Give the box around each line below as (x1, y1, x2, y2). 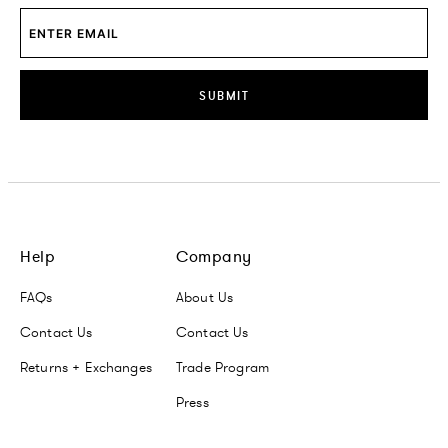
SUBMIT (199, 87, 249, 103)
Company (176, 246, 252, 266)
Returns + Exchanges (20, 358, 152, 376)
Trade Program (176, 358, 269, 376)
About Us (176, 288, 234, 306)
